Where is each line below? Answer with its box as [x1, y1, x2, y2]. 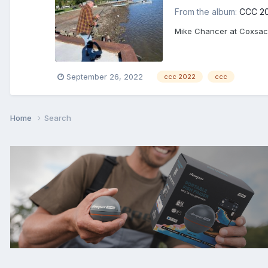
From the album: [175, 6, 239, 17]
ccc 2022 [164, 72, 196, 81]
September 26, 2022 [66, 71, 143, 81]
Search [44, 113, 71, 123]
